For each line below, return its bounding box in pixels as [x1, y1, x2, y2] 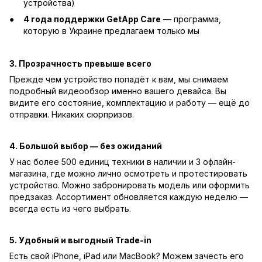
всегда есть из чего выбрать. [9, 203, 131, 213]
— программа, [161, 14, 221, 25]
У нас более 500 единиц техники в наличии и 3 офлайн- [9, 156, 236, 167]
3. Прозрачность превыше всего [9, 58, 151, 68]
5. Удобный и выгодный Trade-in [9, 235, 151, 245]
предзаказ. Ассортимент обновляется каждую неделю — [9, 191, 248, 202]
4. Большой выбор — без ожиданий [9, 140, 162, 151]
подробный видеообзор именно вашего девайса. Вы [9, 85, 226, 96]
